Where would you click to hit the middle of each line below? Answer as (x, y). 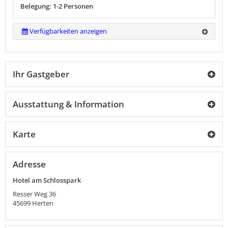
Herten (43, 203)
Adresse (29, 164)
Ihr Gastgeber (41, 74)
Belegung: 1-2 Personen (57, 6)
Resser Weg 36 (34, 194)
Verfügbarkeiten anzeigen (68, 31)
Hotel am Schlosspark (47, 180)
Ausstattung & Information (68, 104)
